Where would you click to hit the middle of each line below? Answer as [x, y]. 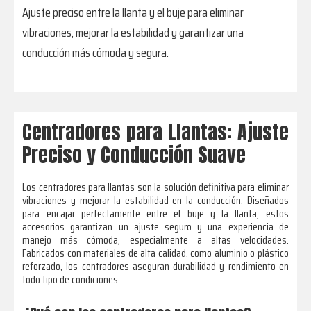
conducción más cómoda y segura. [96, 53]
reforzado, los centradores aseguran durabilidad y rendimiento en [155, 266]
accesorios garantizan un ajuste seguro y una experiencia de [155, 226]
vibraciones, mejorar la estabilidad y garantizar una [133, 33]
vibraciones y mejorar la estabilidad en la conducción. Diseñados [155, 200]
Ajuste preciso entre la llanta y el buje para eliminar [133, 13]
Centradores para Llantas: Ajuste [155, 132]
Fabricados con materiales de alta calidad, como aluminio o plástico [155, 253]
